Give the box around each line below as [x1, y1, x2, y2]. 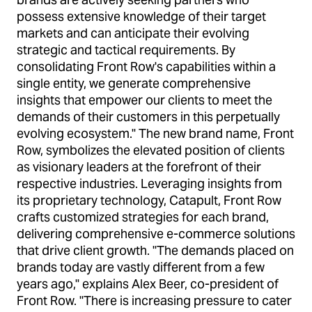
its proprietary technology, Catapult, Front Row [17, 192, 281, 208]
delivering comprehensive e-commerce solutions [17, 226, 295, 242]
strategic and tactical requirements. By [17, 42, 235, 58]
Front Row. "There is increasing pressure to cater [17, 292, 292, 309]
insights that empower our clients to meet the [17, 92, 272, 108]
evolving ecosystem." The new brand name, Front [17, 125, 294, 141]
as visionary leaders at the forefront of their [17, 159, 261, 175]
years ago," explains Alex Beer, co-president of [17, 276, 279, 292]
